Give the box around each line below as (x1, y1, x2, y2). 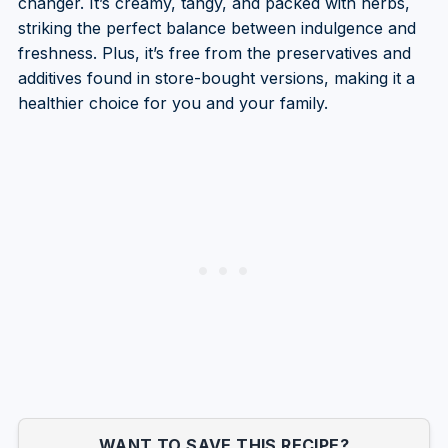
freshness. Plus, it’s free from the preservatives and (17, 42, 411, 63)
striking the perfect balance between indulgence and (17, 17, 416, 38)
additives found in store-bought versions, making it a (17, 67, 415, 88)
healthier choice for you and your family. (17, 92, 328, 113)
